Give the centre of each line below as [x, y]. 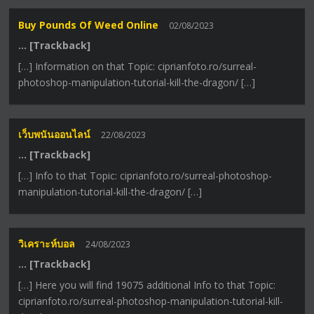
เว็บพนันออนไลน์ [55, 135]
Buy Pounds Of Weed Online [89, 25]
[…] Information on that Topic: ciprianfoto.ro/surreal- [138, 66]
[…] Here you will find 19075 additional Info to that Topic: [147, 285]
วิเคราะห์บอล [47, 244]
